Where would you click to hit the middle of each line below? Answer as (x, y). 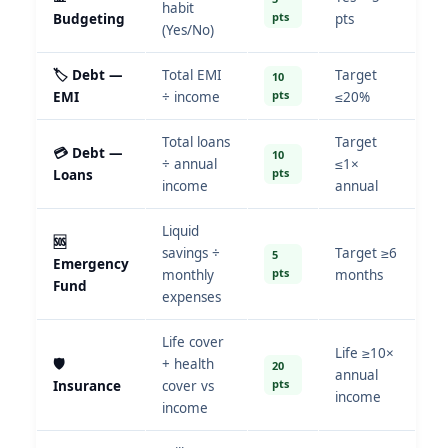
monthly (188, 275)
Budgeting (89, 19)
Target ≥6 (366, 253)
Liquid (180, 231)
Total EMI (192, 75)
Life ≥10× (364, 353)
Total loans (196, 142)
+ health (188, 364)
